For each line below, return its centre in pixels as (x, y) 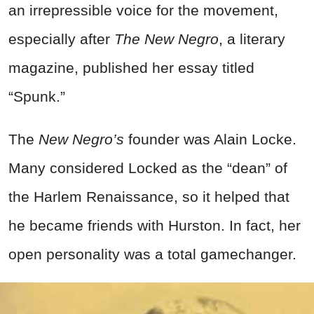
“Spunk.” (37, 96)
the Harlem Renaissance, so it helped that (149, 196)
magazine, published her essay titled (131, 67)
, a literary (252, 39)
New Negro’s (81, 139)
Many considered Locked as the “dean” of (148, 168)
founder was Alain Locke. (210, 139)
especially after (61, 39)
